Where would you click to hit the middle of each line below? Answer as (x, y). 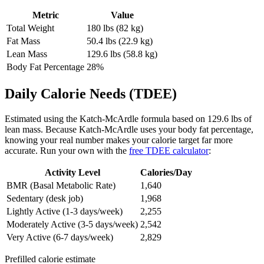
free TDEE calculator (169, 151)
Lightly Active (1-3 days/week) (65, 212)
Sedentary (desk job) (45, 199)
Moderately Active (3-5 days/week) (72, 225)
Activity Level (72, 173)
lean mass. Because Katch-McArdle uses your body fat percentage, (129, 130)
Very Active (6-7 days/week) (60, 237)
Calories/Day (166, 173)
